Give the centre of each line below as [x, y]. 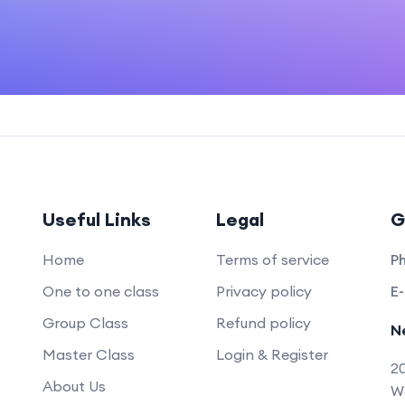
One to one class [100, 291]
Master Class [88, 354]
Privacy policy [264, 291]
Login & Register [272, 354]
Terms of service [273, 259]
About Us [74, 386]
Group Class [85, 323]
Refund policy [264, 323]
